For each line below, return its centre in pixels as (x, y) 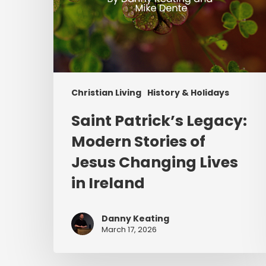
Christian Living (106, 93)
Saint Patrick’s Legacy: (159, 121)
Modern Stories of (138, 142)
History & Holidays (188, 93)
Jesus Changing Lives (155, 163)
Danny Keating (135, 219)
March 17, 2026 (129, 230)
